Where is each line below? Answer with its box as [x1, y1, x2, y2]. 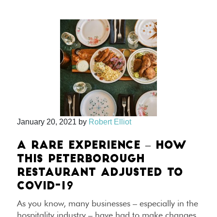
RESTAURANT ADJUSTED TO [17, 168, 183, 179]
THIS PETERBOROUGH [17, 154, 145, 165]
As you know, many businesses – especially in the [17, 198, 198, 208]
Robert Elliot [89, 118, 131, 126]
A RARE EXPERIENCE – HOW [17, 140, 186, 152]
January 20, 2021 [17, 118, 77, 126]
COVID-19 [17, 181, 74, 192]
